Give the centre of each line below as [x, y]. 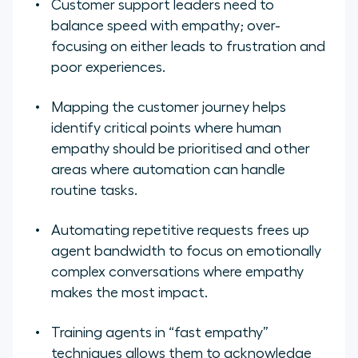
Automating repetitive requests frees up [180, 231]
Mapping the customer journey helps [169, 107]
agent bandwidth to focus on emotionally [186, 251]
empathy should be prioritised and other [181, 149]
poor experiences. [108, 68]
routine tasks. [94, 191]
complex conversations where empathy [177, 272]
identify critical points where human [166, 128]
